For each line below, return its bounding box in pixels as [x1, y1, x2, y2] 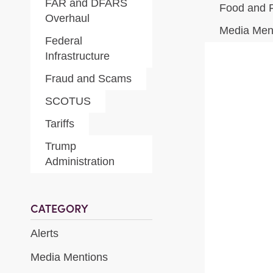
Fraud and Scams [45, 73, 132, 85]
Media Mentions [30, 251, 108, 264]
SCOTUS [45, 95, 91, 107]
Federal [45, 35, 82, 47]
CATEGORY [30, 202, 88, 216]
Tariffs [45, 118, 74, 130]
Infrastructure [45, 50, 110, 62]
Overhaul [45, 12, 90, 24]
